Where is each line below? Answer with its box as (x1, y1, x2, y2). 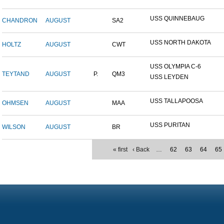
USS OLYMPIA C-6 (150, 63, 201, 70)
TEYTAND (2, 70, 29, 78)
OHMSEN (2, 99, 28, 107)
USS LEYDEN (150, 73, 188, 81)
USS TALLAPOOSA (150, 97, 203, 105)
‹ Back (132, 146, 149, 153)
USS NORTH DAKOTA (150, 39, 211, 46)
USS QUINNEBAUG (150, 15, 204, 22)
